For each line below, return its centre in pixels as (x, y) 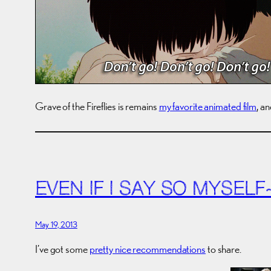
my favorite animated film (208, 106)
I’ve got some (62, 249)
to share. (223, 249)
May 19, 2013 (56, 225)
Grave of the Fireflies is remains (97, 106)
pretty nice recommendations (147, 249)
